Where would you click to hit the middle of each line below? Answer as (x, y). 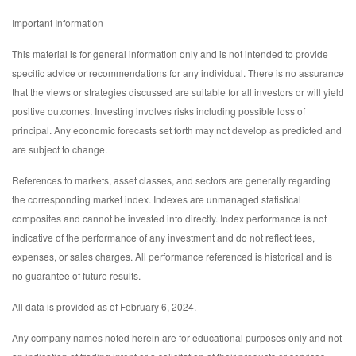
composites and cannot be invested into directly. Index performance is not (169, 218)
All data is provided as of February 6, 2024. (104, 306)
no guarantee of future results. (76, 275)
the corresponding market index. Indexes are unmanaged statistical (157, 199)
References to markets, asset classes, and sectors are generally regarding (171, 180)
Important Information (58, 22)
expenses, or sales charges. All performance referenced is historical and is (172, 256)
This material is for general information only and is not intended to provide (170, 53)
